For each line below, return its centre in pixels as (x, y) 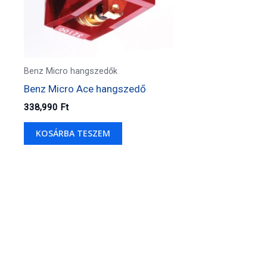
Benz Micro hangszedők (71, 71)
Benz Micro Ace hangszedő (85, 89)
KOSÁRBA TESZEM (73, 133)
